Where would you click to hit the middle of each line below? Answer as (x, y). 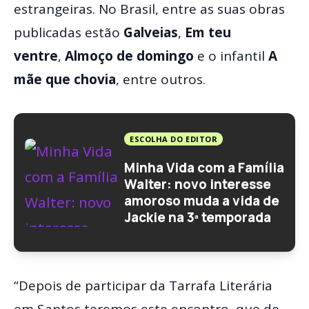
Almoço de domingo (129, 56)
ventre (36, 56)
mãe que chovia (65, 80)
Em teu (208, 33)
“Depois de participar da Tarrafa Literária (143, 286)
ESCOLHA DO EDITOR (174, 139)
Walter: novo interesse (198, 184)
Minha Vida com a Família (204, 167)
